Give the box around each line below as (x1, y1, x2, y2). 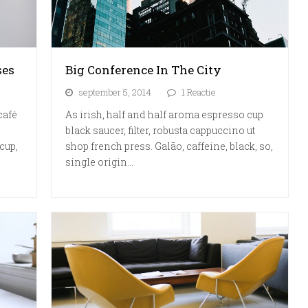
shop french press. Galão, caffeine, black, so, (65, 140, 274, 153)
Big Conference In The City (65, 62, 222, 78)
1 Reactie (181, 86, 217, 99)
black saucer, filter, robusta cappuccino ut (65, 124, 256, 137)
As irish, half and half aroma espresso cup (65, 108, 264, 122)
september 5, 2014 (78, 86, 152, 99)
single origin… (65, 155, 134, 169)
